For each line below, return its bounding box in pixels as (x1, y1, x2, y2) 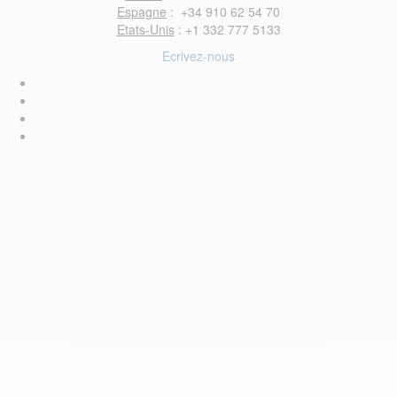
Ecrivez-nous (162, 47, 235, 65)
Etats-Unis (116, 20, 175, 38)
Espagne (117, 3, 167, 20)
